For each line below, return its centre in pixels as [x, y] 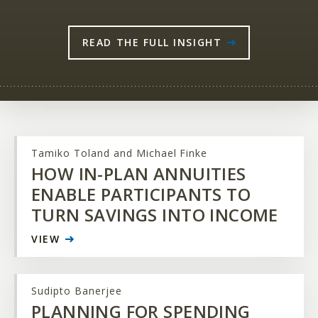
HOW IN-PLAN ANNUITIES [139, 174]
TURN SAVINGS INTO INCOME [155, 215]
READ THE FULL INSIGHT [152, 43]
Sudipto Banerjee [77, 291]
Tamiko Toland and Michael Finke [120, 153]
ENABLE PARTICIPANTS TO [141, 194]
